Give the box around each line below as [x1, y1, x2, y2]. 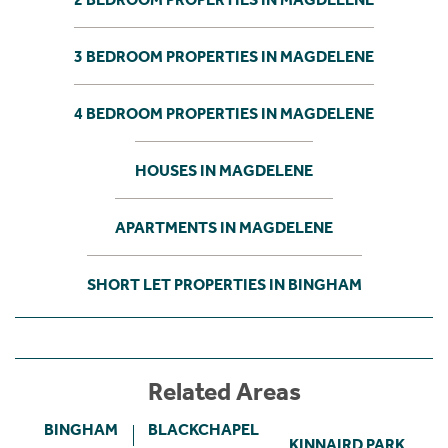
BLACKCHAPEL [147, 419, 259, 439]
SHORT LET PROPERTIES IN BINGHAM [86, 274, 362, 294]
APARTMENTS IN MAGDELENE [115, 217, 333, 237]
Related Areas [147, 376, 301, 407]
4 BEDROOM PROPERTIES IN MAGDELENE [74, 103, 374, 123]
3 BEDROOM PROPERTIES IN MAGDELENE [74, 46, 374, 66]
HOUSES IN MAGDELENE [135, 160, 313, 180]
